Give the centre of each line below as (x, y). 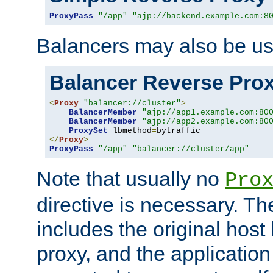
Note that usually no (131, 178)
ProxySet (88, 130)
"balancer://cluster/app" (191, 149)
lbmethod (130, 130)
